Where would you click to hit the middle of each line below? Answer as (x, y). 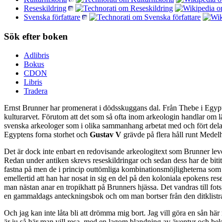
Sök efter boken (36, 36)
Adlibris (36, 55)
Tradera (36, 91)
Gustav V (106, 135)
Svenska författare (52, 17)
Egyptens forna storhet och (47, 135)
